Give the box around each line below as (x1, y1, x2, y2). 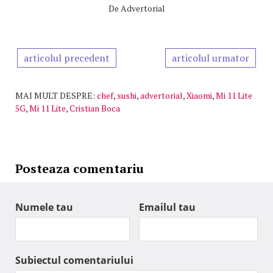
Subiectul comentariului (15, 253, 133, 268)
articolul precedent (24, 51, 110, 65)
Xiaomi (186, 90, 212, 102)
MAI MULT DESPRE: (15, 90, 95, 102)
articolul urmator (172, 51, 249, 65)
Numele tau (15, 200, 73, 214)
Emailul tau (139, 200, 196, 214)
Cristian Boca (69, 102, 120, 115)
